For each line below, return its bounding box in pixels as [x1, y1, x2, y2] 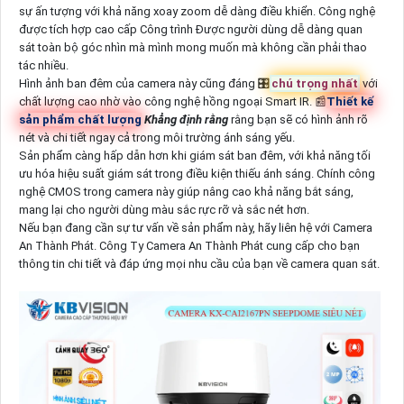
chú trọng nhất [271, 76, 358, 90]
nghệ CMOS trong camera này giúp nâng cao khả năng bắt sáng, [18, 184, 353, 198]
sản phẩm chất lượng [18, 112, 142, 126]
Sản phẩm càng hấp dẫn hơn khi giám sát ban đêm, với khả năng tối [18, 148, 371, 162]
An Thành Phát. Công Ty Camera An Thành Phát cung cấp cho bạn [18, 238, 360, 252]
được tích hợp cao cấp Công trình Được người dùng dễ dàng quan [18, 22, 363, 36]
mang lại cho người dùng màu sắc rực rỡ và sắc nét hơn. [18, 202, 309, 216]
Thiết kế [326, 94, 373, 108]
